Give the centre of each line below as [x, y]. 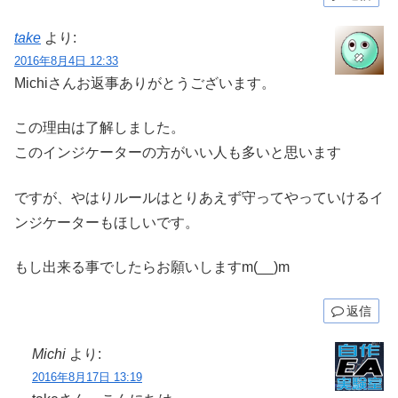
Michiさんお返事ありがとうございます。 [145, 84]
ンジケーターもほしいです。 [107, 222]
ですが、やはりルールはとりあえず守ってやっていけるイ [199, 197]
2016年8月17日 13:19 [87, 377]
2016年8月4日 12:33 [66, 61]
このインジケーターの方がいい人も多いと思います [178, 153]
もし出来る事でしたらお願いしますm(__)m [152, 267]
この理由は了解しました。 [99, 128]
